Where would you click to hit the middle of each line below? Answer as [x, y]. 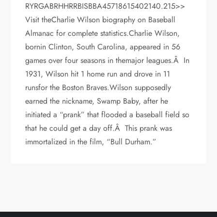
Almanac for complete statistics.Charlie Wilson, [103, 33]
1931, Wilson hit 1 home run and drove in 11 [98, 74]
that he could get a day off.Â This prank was [99, 128]
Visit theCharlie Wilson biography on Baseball [101, 19]
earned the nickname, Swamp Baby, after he [97, 101]
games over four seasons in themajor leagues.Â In [108, 60]
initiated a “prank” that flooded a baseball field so [108, 114]
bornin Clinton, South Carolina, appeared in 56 [103, 46]
